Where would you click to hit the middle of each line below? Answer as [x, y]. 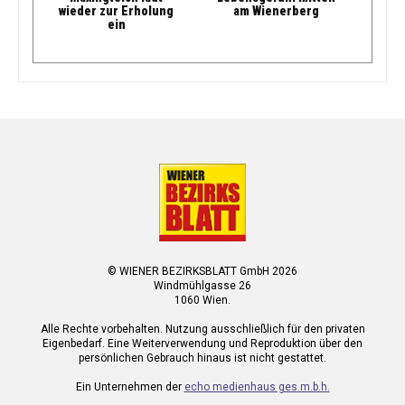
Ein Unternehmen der [130, 386]
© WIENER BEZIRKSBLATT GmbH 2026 [202, 271]
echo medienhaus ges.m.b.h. [257, 386]
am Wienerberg [276, 10]
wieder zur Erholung [116, 10]
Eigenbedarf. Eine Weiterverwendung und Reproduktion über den [202, 343]
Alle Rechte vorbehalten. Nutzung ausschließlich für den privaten [202, 329]
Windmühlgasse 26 [202, 285]
